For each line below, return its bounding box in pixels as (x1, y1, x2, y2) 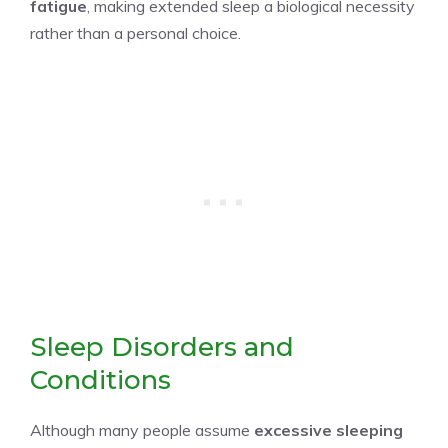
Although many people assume (30, 419, 254, 440)
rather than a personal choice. (30, 22, 241, 43)
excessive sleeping (254, 419, 403, 440)
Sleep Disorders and (30, 330, 294, 363)
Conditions (30, 363, 171, 396)
